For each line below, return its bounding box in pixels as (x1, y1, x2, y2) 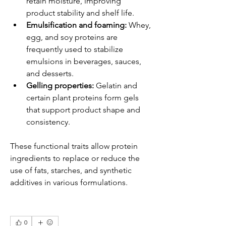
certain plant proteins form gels (26, 93, 139, 102)
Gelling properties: (26, 81, 94, 90)
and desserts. (26, 69, 74, 78)
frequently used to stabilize (26, 44, 123, 54)
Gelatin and (94, 81, 137, 90)
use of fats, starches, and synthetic (10, 165, 132, 175)
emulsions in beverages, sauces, (26, 56, 141, 66)
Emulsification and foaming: (26, 20, 127, 30)
